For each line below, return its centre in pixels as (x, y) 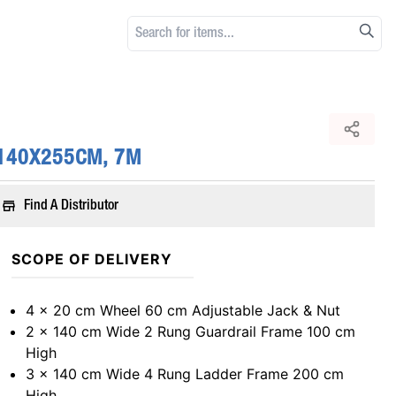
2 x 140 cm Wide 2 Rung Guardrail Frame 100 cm (191, 331)
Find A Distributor (72, 206)
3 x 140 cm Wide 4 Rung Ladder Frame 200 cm (185, 374)
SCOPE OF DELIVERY (92, 259)
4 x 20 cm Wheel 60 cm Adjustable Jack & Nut (183, 310)
